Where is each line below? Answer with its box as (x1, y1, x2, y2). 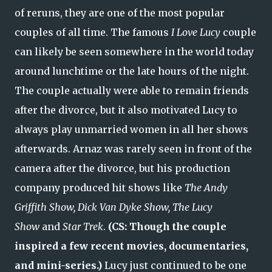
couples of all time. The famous (15, 26, 171, 39)
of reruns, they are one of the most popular (15, 7, 225, 19)
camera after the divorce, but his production (15, 162, 230, 175)
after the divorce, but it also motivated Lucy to (15, 104, 237, 117)
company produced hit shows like (15, 182, 185, 194)
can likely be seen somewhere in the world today (15, 46, 254, 58)
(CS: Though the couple (108, 220, 226, 233)
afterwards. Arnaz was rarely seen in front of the (15, 143, 252, 155)
